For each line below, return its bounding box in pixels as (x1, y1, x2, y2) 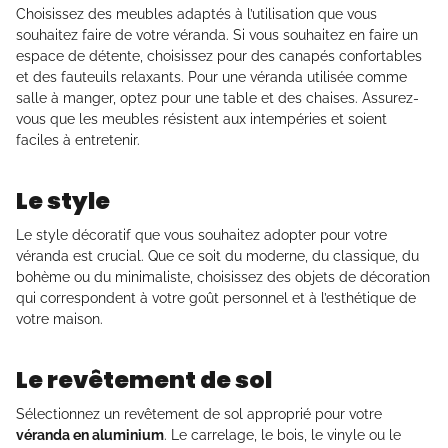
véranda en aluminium (16, 427, 164, 444)
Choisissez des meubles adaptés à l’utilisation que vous (16, 6, 377, 23)
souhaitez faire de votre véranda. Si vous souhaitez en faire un (16, 27, 418, 44)
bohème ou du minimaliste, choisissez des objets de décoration (16, 269, 430, 286)
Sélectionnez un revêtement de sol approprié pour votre (16, 406, 382, 423)
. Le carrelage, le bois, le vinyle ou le (164, 427, 401, 444)
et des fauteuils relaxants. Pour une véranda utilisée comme (16, 69, 407, 86)
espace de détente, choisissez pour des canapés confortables (16, 48, 422, 65)
